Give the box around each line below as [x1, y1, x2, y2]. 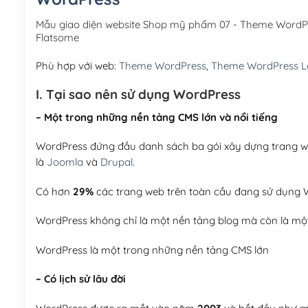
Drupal [100, 155, 133, 169]
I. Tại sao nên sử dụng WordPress [35, 86, 241, 103]
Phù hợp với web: [35, 58, 119, 72]
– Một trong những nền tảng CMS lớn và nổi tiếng [35, 110, 278, 124]
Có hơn [35, 184, 73, 198]
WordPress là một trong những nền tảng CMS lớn [35, 243, 269, 256]
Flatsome [35, 30, 79, 44]
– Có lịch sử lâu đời [35, 272, 126, 286]
